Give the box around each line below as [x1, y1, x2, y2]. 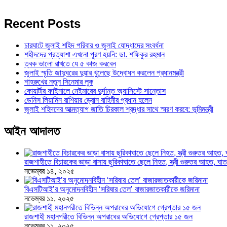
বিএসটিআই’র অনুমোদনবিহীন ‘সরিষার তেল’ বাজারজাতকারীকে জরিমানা [24, 184, 200, 194]
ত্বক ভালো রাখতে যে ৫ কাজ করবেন [24, 59, 116, 68]
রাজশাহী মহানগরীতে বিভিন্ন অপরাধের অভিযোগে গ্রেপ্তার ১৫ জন [24, 212, 193, 221]
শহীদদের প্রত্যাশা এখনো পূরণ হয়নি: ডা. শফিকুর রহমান [24, 50, 165, 59]
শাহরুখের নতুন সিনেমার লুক [24, 78, 93, 87]
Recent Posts [4, 17, 81, 31]
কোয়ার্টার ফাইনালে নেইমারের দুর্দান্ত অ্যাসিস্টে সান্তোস [24, 87, 166, 96]
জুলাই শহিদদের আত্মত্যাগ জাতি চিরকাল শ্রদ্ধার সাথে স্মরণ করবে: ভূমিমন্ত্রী [24, 105, 213, 114]
